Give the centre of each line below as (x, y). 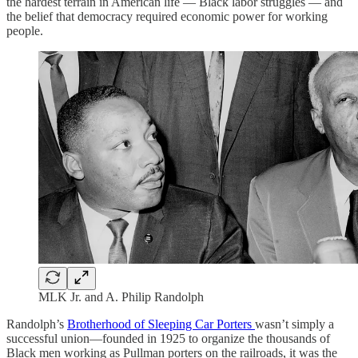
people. (25, 30)
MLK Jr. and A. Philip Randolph (121, 296)
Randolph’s (37, 324)
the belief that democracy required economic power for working (167, 16)
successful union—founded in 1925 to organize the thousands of (168, 338)
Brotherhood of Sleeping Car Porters (161, 324)
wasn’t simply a (294, 324)
